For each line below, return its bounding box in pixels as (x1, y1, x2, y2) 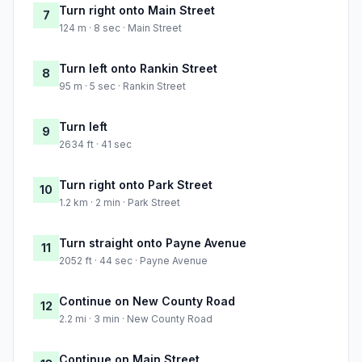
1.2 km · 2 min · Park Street (59, 196, 180, 209)
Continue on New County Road (59, 294, 235, 309)
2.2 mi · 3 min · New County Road (59, 313, 213, 326)
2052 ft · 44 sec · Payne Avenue (59, 255, 208, 267)
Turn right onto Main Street (59, 3, 215, 18)
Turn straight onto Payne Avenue (59, 236, 246, 250)
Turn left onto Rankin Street (59, 61, 217, 76)
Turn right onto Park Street (59, 178, 213, 192)
